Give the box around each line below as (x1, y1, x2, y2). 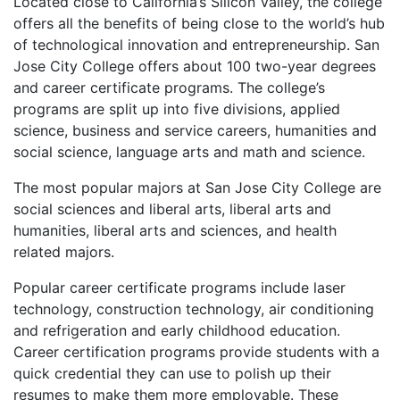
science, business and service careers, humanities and (13, 121, 377, 139)
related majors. (13, 243, 114, 261)
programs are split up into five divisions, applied (13, 100, 340, 118)
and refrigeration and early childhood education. (13, 321, 340, 339)
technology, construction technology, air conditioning (13, 300, 374, 318)
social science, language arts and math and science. (13, 143, 365, 161)
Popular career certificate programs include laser (13, 279, 346, 296)
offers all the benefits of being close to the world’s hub (13, 14, 385, 32)
